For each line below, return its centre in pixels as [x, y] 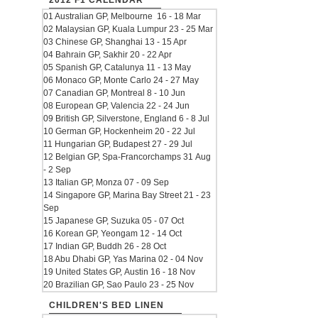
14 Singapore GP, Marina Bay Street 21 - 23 [127, 195]
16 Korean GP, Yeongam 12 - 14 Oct [113, 234]
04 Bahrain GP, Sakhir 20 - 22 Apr [108, 55]
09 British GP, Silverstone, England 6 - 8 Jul [126, 119]
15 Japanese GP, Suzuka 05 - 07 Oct [114, 221]
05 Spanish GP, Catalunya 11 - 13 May [117, 67]
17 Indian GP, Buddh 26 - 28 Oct [105, 246]
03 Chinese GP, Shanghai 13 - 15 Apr [115, 42]
